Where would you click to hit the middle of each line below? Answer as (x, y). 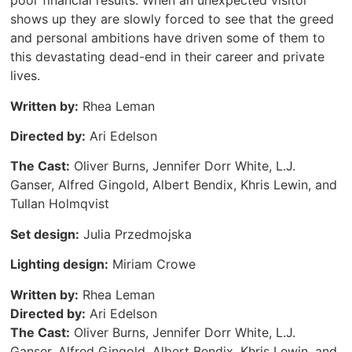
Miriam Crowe (152, 264)
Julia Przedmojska (136, 234)
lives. (26, 76)
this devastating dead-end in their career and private (168, 57)
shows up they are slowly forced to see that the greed (172, 19)
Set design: (45, 234)
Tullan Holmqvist (60, 204)
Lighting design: (60, 264)
